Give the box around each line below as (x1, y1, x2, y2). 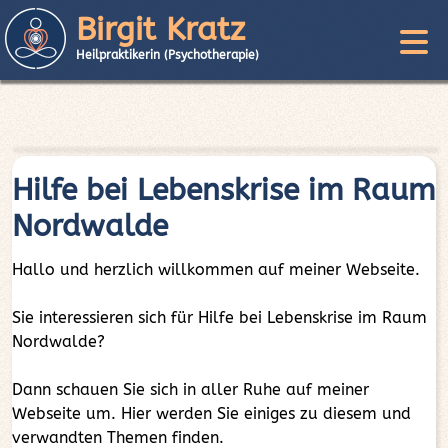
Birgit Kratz (76, 11, 245, 48)
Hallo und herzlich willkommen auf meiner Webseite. (12, 260, 420, 279)
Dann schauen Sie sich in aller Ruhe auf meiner (12, 380, 369, 399)
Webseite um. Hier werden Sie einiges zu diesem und (12, 404, 411, 423)
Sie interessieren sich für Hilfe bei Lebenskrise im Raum (12, 308, 427, 327)
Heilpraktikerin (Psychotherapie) (76, 48, 259, 62)
